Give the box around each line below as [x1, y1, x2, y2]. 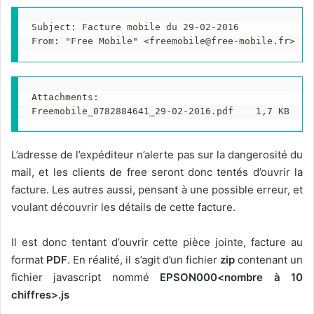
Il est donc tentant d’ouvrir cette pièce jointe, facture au [11, 235, 303, 250]
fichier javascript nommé [11, 271, 161, 285]
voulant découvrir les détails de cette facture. [11, 200, 235, 214]
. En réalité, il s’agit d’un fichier [67, 253, 220, 267]
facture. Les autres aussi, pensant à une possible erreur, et [11, 183, 303, 197]
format [11, 253, 47, 267]
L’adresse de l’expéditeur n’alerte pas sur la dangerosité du [11, 148, 303, 162]
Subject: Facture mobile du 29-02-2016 [31, 22, 239, 33]
